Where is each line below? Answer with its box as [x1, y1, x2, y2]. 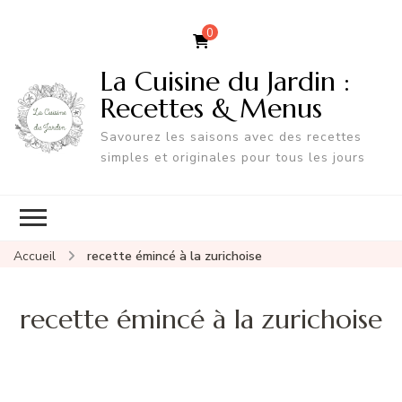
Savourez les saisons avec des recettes [100, 127, 362, 145]
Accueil [13, 247, 56, 265]
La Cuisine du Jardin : [100, 64, 350, 98]
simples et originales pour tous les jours [100, 148, 365, 166]
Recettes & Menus [100, 91, 322, 125]
